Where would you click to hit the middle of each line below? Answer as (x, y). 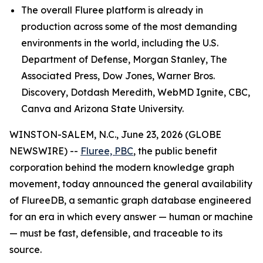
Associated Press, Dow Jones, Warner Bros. (118, 76)
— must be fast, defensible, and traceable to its (116, 233)
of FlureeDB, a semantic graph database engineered (130, 200)
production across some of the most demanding (129, 26)
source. (26, 249)
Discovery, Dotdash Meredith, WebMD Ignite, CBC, (136, 92)
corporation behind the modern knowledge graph (122, 167)
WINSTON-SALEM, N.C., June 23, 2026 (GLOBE (115, 134)
